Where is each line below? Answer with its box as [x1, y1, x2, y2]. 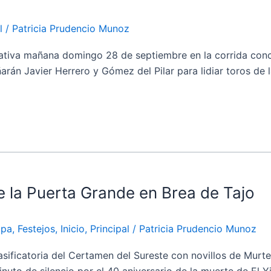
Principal [90, 222, 129, 235]
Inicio [60, 222, 85, 235]
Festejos [18, 222, 55, 235]
